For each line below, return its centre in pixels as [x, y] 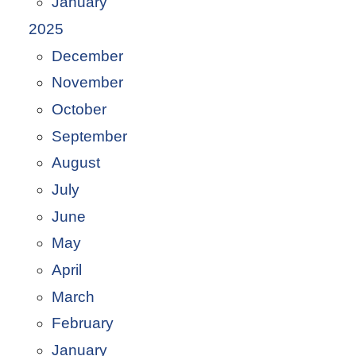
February [82, 323]
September [89, 136]
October [79, 110]
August [75, 163]
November [87, 83]
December [87, 56]
